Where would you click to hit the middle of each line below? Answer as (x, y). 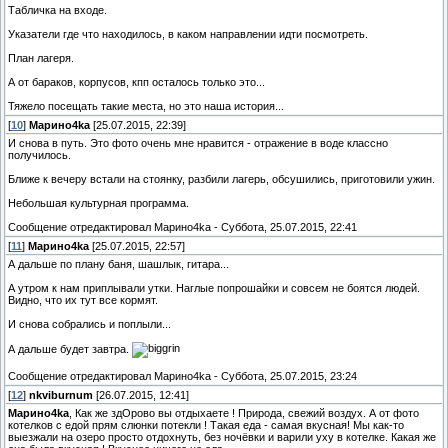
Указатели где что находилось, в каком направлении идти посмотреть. (188, 34)
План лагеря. (41, 58)
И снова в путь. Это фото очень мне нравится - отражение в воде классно (198, 143)
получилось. (39, 155)
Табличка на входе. (57, 10)
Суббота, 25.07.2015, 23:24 (289, 376)
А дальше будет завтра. (70, 349)
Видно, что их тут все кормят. (83, 300)
